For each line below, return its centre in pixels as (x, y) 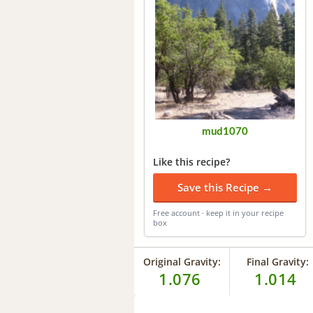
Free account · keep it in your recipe (218, 213)
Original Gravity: (182, 262)
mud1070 (225, 132)
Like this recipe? (191, 162)
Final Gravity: (277, 262)
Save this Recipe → (225, 188)
